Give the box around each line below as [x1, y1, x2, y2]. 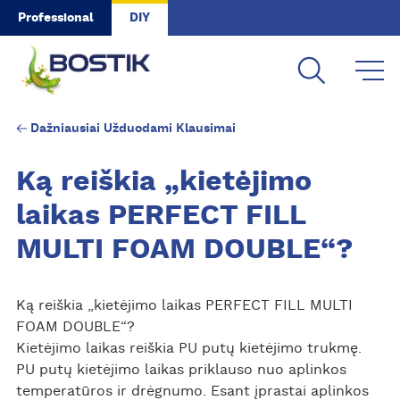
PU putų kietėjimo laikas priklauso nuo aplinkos [15, 362, 346, 377]
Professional [18, 12, 94, 24]
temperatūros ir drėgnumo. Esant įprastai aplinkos [15, 384, 369, 398]
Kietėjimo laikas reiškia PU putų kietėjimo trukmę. [15, 341, 362, 355]
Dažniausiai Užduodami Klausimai [29, 121, 236, 135]
